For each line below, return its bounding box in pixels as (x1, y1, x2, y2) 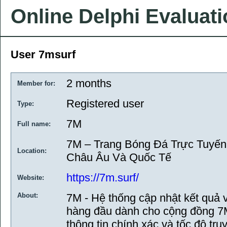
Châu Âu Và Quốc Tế (66, 151, 171, 164)
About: (17, 192, 38, 199)
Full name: (17, 120, 51, 128)
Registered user (66, 97, 144, 110)
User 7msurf (11, 48, 75, 61)
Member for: (17, 80, 55, 87)
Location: (17, 147, 47, 155)
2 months (66, 77, 111, 90)
